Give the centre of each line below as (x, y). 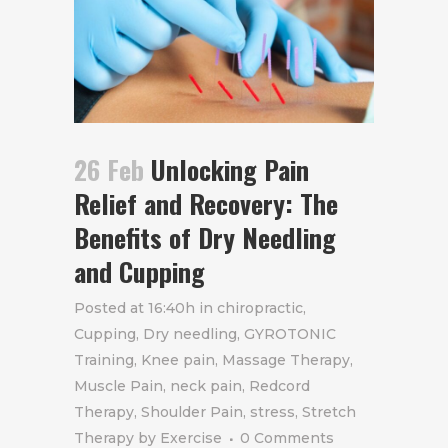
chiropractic (260, 307)
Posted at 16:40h (134, 307)
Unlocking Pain (226, 169)
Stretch (329, 411)
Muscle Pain (118, 385)
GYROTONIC (290, 333)
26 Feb (109, 169)
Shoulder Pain (192, 411)
